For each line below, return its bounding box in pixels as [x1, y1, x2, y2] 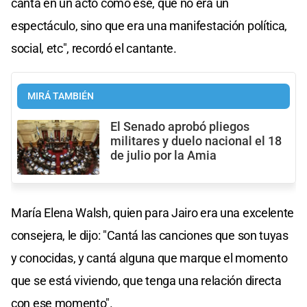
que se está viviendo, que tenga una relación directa [11, 273, 282, 288]
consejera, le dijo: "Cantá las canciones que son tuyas [11, 228, 288, 243]
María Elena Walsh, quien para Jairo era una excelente [11, 205, 295, 220]
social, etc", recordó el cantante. [11, 40, 177, 56]
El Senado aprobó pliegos [110, 119, 249, 134]
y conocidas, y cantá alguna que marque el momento [11, 250, 288, 265]
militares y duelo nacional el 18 [110, 134, 282, 148]
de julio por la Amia [110, 148, 217, 162]
